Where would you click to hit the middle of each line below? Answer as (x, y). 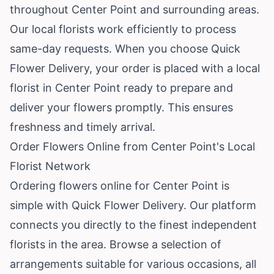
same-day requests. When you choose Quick (125, 48)
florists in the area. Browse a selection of (116, 244)
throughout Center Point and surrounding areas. (135, 9)
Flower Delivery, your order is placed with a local (135, 68)
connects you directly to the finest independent (133, 224)
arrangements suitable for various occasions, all (133, 264)
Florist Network (50, 166)
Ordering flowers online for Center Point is (120, 185)
